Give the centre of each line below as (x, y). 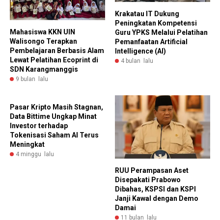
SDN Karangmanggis (44, 69)
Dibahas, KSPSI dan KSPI (155, 189)
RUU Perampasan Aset (152, 171)
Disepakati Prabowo (148, 180)
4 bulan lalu (137, 61)
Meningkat (27, 144)
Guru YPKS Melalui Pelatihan (161, 33)
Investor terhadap (39, 125)
